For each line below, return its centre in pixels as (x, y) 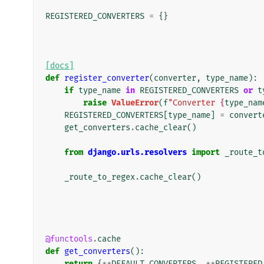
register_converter (107, 78)
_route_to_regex (100, 177)
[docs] (60, 65)
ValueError (135, 103)
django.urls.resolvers (137, 152)
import (206, 152)
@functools (69, 239)
